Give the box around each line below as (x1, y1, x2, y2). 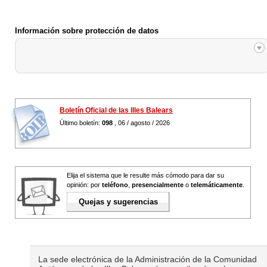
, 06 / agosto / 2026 (113, 119, 170, 126)
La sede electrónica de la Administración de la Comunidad (38, 254, 257, 264)
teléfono (102, 181, 128, 188)
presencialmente (132, 181, 184, 188)
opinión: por (67, 181, 102, 188)
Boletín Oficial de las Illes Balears (60, 105, 173, 114)
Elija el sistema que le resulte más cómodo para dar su (67, 171, 224, 179)
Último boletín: (60, 119, 102, 126)
